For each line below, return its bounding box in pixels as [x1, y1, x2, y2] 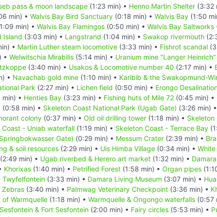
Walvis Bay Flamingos [37, 22, 105, 31]
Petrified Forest [73, 164, 121, 173]
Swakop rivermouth [143, 32, 204, 41]
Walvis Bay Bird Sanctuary [30, 12, 113, 20]
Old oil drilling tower [84, 113, 146, 122]
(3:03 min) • [22, 32, 65, 41]
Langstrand [65, 32, 101, 41]
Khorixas [4, 164, 31, 173]
